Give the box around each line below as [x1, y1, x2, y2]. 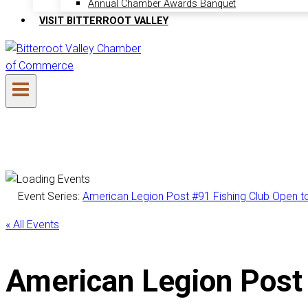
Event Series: [18, 190, 82, 203]
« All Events [5, 218, 59, 232]
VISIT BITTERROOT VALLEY [38, 15, 168, 27]
